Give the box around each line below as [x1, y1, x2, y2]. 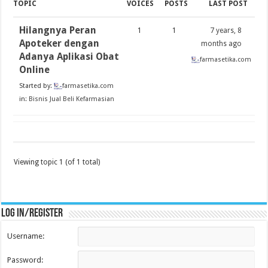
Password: [7, 255, 44, 265]
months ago [201, 39, 242, 48]
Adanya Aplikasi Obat [19, 51, 120, 63]
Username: [7, 232, 45, 241]
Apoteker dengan [19, 38, 100, 50]
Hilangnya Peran [19, 25, 97, 36]
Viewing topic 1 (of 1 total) [14, 158, 100, 167]
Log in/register [1, 208, 63, 220]
